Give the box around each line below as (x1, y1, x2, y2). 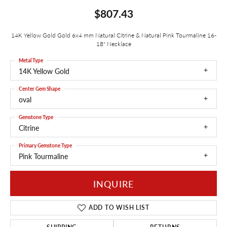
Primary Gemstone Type (19, 141, 72, 149)
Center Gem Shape (19, 85, 60, 92)
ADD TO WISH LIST (88, 203, 149, 212)
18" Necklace (96, 39, 131, 48)
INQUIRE (93, 177, 134, 190)
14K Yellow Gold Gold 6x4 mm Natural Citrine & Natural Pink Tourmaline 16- (11, 30, 216, 39)
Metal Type (19, 56, 43, 64)
